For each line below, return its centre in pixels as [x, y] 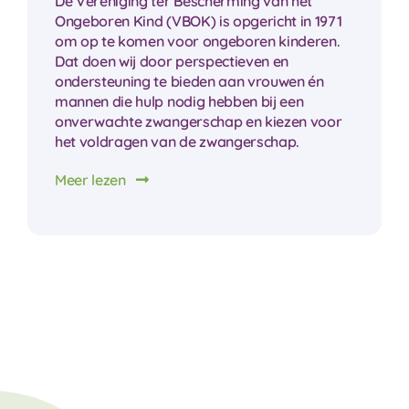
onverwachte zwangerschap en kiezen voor [198, 122]
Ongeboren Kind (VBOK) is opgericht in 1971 [198, 21]
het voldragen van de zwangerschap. [177, 142]
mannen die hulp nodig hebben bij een [179, 102]
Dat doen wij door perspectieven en [172, 62]
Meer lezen [90, 180]
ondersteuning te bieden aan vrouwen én [189, 82]
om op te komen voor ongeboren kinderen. [197, 42]
